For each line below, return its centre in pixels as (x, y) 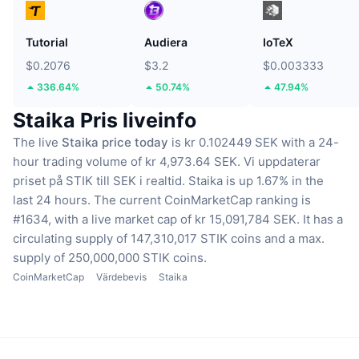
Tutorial (47, 42)
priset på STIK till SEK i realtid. (99, 181)
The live (37, 143)
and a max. (294, 239)
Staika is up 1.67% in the (256, 181)
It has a (323, 220)
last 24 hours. (52, 200)
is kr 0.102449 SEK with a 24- (254, 143)
